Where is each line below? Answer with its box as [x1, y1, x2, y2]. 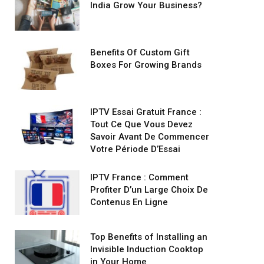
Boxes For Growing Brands [90, 60, 202, 70]
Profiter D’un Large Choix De [90, 184, 208, 195]
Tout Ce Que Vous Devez [90, 119, 193, 130]
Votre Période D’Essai [90, 144, 180, 154]
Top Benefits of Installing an [90, 232, 207, 242]
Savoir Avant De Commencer [90, 131, 209, 142]
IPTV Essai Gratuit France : [90, 107, 202, 117]
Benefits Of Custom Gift [90, 47, 190, 58]
